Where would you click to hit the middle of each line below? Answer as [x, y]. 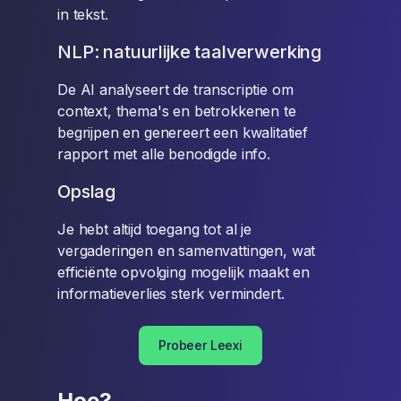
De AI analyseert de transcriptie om [175, 90]
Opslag [87, 192]
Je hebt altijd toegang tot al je [154, 229]
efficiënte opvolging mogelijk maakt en [183, 272]
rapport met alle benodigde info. [164, 154]
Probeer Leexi [200, 345]
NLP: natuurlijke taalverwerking [190, 52]
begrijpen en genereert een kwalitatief [183, 132]
